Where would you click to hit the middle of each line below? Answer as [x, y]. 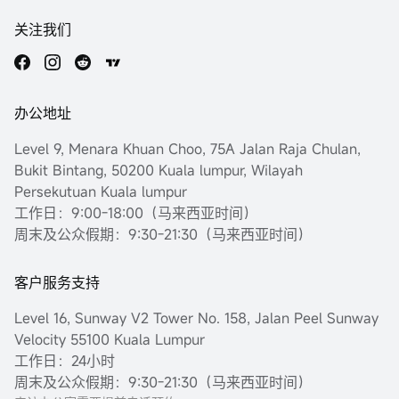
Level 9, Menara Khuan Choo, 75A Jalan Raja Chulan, [187, 149]
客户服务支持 [57, 283]
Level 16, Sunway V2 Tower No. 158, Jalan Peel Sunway [196, 318]
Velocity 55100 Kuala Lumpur [110, 340]
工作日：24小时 [65, 361]
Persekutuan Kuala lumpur [101, 192]
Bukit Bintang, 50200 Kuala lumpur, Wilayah [159, 171]
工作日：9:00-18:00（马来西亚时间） [136, 213]
